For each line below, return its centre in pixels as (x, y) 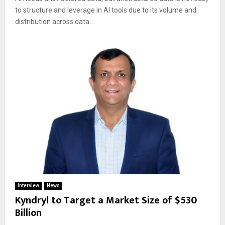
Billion (28, 213)
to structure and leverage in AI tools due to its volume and (106, 10)
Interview (28, 185)
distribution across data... (54, 21)
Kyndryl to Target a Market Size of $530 (106, 200)
